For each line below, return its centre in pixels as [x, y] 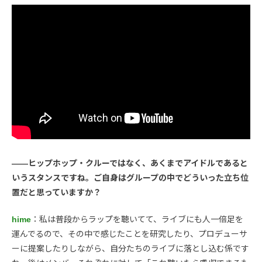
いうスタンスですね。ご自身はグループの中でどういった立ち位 [130, 177]
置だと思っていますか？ [56, 192]
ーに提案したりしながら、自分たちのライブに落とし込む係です [130, 248]
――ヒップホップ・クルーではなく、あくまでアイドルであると [130, 163]
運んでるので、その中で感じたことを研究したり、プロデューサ [130, 234]
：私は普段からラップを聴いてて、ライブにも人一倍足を [137, 219]
